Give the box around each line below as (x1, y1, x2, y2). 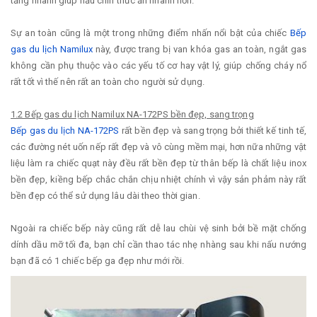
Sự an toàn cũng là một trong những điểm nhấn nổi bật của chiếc (11, 27, 290, 38)
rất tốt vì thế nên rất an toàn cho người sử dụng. (11, 76, 204, 87)
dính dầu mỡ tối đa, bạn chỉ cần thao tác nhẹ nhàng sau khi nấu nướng (11, 238, 306, 250)
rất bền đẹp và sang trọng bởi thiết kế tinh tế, (119, 125, 306, 136)
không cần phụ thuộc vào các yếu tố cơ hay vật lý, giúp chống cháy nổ (11, 59, 306, 71)
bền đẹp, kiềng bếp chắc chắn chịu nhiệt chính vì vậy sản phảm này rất (11, 173, 306, 185)
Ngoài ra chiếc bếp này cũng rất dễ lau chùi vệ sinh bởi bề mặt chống (11, 222, 306, 234)
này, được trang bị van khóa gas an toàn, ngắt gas (93, 43, 306, 54)
